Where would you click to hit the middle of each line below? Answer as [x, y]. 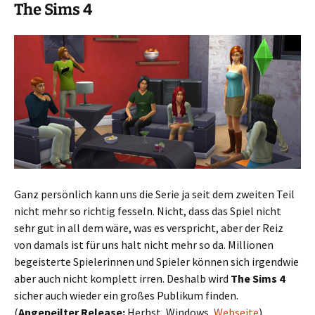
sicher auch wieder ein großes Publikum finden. [126, 295]
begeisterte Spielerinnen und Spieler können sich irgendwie [156, 261]
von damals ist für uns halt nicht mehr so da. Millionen [144, 244]
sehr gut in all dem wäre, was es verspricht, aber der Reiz [149, 227]
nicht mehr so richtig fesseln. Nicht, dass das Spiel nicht [148, 211]
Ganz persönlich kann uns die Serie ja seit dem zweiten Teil [154, 194]
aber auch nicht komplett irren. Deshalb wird [122, 278]
